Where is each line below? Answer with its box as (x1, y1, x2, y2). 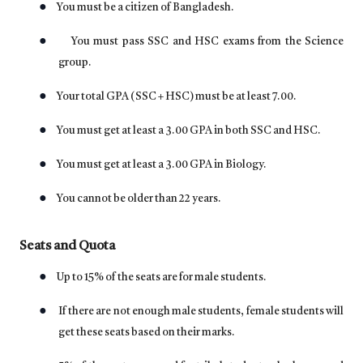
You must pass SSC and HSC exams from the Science (70, 36, 344, 48)
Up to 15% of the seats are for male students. (57, 272, 267, 284)
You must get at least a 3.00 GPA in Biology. (57, 160, 267, 171)
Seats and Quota (19, 240, 115, 254)
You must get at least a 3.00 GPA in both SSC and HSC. (57, 126, 321, 137)
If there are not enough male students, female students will (58, 306, 344, 318)
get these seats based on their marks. (58, 327, 235, 339)
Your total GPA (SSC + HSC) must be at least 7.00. (57, 92, 297, 103)
